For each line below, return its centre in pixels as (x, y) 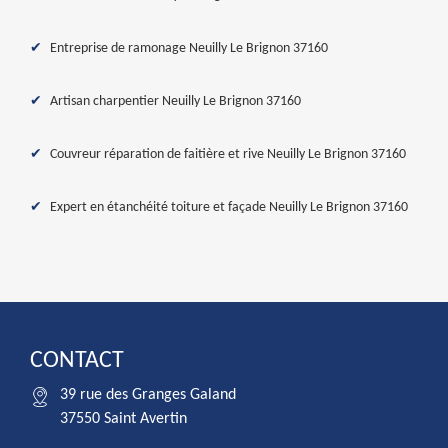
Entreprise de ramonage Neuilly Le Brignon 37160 (189, 48)
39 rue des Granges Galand (148, 395)
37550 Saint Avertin (123, 419)
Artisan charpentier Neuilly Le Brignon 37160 (175, 101)
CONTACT (77, 361)
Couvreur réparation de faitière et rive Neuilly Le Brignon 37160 (228, 154)
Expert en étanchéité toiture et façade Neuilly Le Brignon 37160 (229, 207)
